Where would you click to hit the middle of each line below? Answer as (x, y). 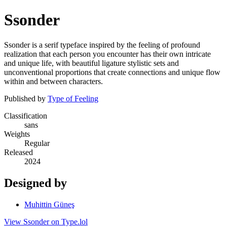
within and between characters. (53, 81)
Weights (17, 134)
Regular (37, 143)
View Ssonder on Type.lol (46, 221)
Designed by (35, 183)
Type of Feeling (73, 98)
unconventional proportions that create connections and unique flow (112, 72)
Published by (26, 98)
